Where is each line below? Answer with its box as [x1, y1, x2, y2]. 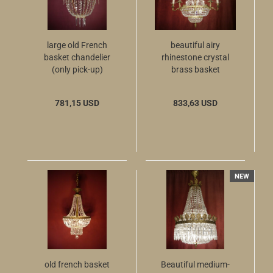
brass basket [171, 65, 220, 74]
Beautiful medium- [161, 260, 230, 269]
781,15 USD [55, 98, 99, 108]
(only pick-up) [51, 65, 103, 74]
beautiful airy [171, 40, 220, 50]
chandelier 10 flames [156, 77, 235, 87]
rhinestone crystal [161, 52, 229, 62]
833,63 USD [173, 98, 218, 108]
